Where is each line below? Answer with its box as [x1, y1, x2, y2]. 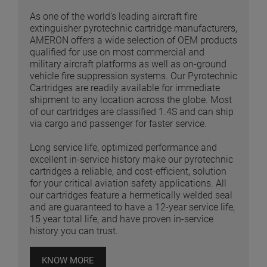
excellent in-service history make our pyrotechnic [30, 154, 233, 166]
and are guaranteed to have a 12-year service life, [30, 201, 235, 213]
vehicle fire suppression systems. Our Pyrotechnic [30, 70, 237, 82]
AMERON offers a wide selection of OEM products [30, 35, 237, 46]
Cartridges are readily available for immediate [30, 82, 220, 94]
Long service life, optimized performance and [30, 142, 217, 154]
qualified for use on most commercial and [30, 46, 204, 58]
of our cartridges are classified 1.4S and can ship [30, 106, 234, 118]
